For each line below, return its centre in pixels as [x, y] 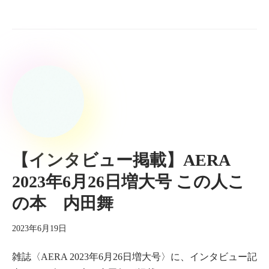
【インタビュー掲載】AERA [121, 160]
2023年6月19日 [39, 228]
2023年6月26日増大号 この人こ [128, 182]
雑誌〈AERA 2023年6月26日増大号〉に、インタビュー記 [134, 257]
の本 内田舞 [71, 203]
